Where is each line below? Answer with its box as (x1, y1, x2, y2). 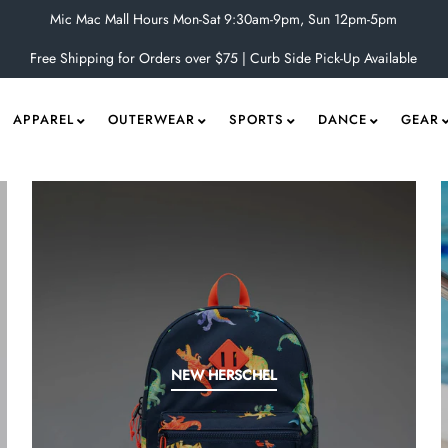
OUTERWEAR (107, 109, 195, 129)
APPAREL (12, 109, 74, 129)
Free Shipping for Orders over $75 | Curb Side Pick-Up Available (30, 48, 418, 68)
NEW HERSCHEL (170, 364, 277, 385)
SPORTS (228, 109, 284, 129)
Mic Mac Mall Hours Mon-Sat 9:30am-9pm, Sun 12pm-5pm (50, 9, 398, 29)
